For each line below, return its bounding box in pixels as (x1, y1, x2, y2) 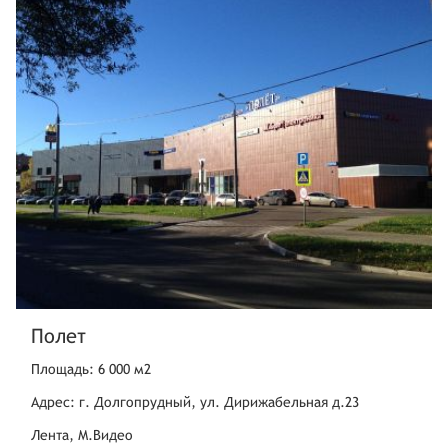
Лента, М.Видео (31, 426, 133, 443)
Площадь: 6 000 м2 (31, 360, 151, 377)
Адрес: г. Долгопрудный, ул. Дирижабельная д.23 (31, 393, 359, 410)
